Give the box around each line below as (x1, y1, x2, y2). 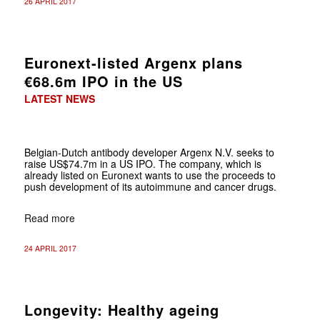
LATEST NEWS (24, 91, 95, 106)
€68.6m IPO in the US (24, 70, 183, 91)
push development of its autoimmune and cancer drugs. (24, 179, 276, 194)
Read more (24, 210, 75, 225)
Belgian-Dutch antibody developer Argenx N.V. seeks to (24, 144, 274, 159)
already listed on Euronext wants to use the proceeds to (24, 167, 276, 182)
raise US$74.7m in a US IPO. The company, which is (24, 156, 261, 171)
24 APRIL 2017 (24, 242, 76, 254)
